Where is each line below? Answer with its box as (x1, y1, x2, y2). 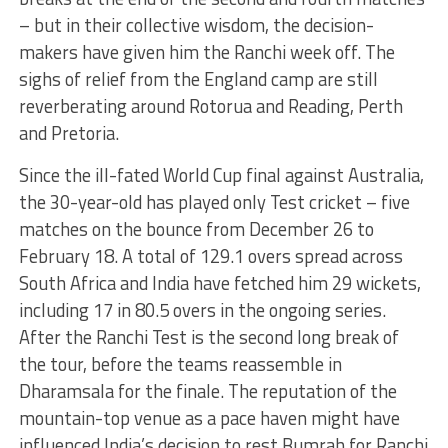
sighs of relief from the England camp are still (18, 65, 378, 93)
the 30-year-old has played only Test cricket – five (18, 188, 410, 216)
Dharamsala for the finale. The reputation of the (18, 377, 397, 405)
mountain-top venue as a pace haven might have (18, 404, 400, 432)
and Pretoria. (18, 119, 119, 147)
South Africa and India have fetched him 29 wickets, (18, 269, 421, 297)
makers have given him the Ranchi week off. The (18, 38, 395, 66)
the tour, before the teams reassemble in (18, 350, 342, 378)
